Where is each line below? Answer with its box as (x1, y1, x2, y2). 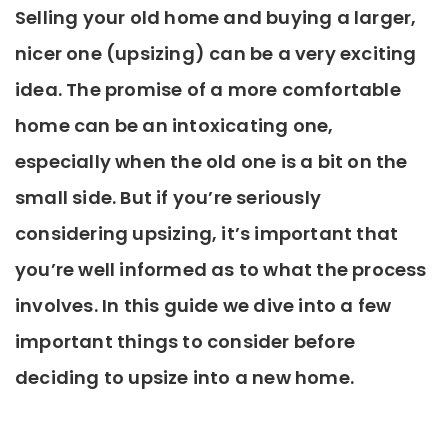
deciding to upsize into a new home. (15, 365, 355, 390)
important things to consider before (15, 329, 356, 354)
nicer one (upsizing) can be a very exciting (15, 41, 417, 66)
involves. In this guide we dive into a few (15, 293, 392, 318)
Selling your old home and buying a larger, (15, 5, 417, 30)
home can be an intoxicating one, (15, 113, 334, 138)
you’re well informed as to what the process (15, 257, 427, 282)
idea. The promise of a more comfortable (15, 77, 401, 102)
